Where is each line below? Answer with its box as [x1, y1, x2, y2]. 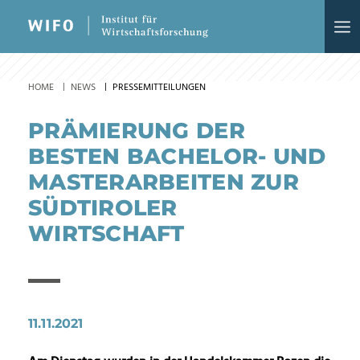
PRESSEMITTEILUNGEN [112, 80, 206, 96]
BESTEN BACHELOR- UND [28, 143, 326, 170]
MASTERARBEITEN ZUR [28, 169, 299, 195]
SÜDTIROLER [28, 194, 178, 221]
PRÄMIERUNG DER [28, 117, 245, 144]
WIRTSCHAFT [28, 220, 185, 247]
